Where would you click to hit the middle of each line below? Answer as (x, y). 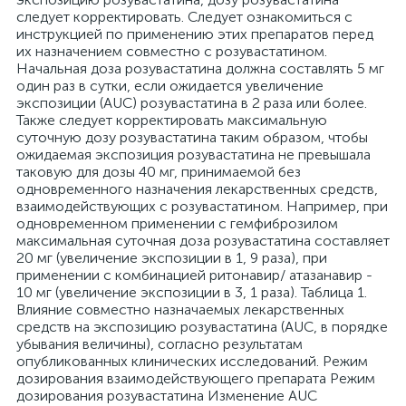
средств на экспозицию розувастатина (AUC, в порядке (202, 327)
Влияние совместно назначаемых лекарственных (180, 309)
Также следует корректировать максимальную (172, 120)
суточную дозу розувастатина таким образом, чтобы (192, 137)
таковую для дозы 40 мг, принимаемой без (159, 172)
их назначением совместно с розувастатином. (172, 51)
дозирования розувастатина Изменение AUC (167, 396)
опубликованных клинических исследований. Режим (192, 361)
